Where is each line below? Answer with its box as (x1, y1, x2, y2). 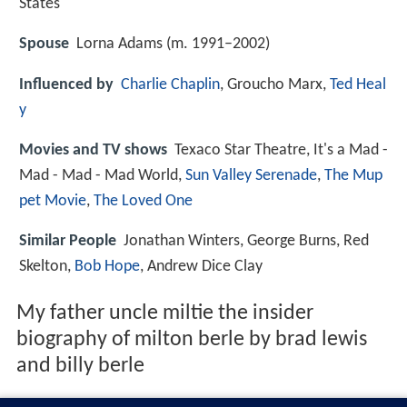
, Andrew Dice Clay (140, 258, 263, 276)
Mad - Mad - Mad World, (19, 166, 185, 184)
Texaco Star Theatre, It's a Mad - (174, 141, 388, 159)
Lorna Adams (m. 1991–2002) (76, 35, 270, 54)
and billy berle (15, 355, 144, 378)
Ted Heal (330, 75, 386, 94)
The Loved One (94, 192, 193, 210)
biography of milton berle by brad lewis (15, 329, 367, 352)
